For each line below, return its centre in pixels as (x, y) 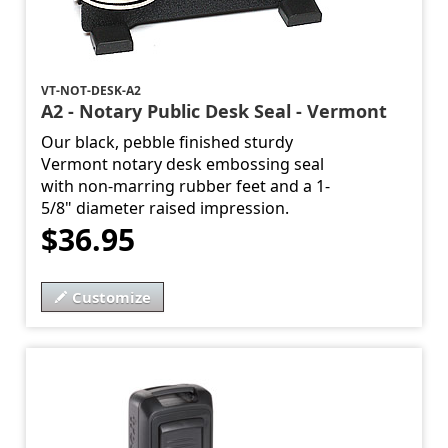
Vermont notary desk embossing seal (183, 164)
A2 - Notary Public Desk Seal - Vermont (214, 111)
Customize (112, 297)
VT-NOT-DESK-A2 (91, 91)
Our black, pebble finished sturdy (167, 142)
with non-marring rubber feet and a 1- (186, 186)
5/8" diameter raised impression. (165, 208)
